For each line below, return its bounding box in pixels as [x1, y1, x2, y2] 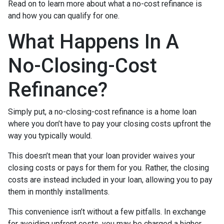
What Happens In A [8, 29, 179, 53]
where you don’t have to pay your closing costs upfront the [8, 118, 211, 128]
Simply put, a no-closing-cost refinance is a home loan [8, 106, 196, 116]
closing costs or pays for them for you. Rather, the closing [8, 162, 209, 172]
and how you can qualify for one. [8, 10, 121, 20]
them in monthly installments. [8, 186, 109, 196]
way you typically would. [8, 130, 94, 140]
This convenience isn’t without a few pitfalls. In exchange [8, 206, 206, 216]
